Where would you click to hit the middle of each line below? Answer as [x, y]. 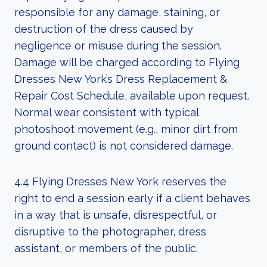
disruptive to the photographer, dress [110, 232]
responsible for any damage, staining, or [117, 12]
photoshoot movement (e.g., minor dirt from [126, 129]
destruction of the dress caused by [104, 29]
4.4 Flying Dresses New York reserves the [120, 181]
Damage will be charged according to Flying [127, 62]
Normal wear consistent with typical [106, 112]
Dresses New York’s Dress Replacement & [121, 79]
